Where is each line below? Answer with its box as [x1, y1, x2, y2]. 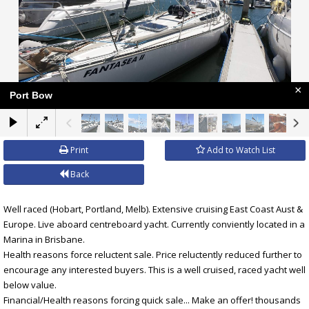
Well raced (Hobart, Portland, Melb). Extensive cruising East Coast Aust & [3, 202, 303, 215]
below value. [3, 278, 57, 291]
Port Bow [10, 89, 52, 101]
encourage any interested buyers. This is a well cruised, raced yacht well [3, 263, 306, 276]
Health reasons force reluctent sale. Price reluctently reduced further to [3, 248, 302, 261]
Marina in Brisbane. [3, 232, 85, 246]
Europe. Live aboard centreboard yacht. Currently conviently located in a [3, 217, 305, 230]
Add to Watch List [204, 143, 275, 156]
